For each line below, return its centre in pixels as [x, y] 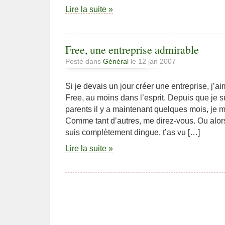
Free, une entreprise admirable [132, 50]
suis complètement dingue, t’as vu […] [133, 133]
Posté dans [84, 62]
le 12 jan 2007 [152, 62]
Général [116, 62]
